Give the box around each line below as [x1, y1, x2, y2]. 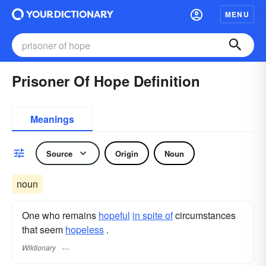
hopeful [99, 208, 130, 222]
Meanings [30, 112, 74, 126]
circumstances [173, 208, 236, 222]
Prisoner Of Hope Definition [12, 71, 200, 91]
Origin [115, 147, 138, 159]
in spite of [132, 208, 173, 222]
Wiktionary [22, 242, 56, 253]
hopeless [65, 223, 104, 236]
